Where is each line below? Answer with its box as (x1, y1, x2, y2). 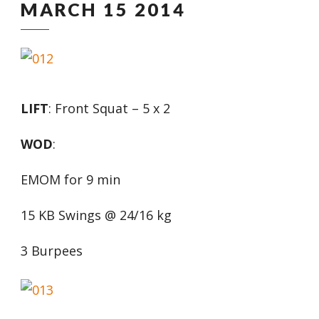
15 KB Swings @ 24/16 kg (21, 206, 172, 224)
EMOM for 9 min (21, 171, 120, 188)
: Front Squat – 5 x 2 (48, 100, 170, 117)
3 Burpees (21, 242, 83, 259)
